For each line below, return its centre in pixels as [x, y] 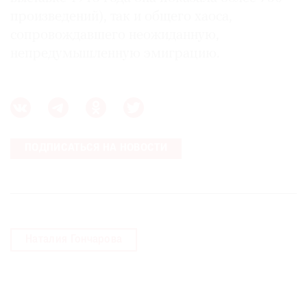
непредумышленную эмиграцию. [116, 54]
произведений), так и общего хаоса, [121, 17]
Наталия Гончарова [74, 240]
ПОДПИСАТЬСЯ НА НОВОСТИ [96, 149]
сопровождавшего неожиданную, [115, 36]
